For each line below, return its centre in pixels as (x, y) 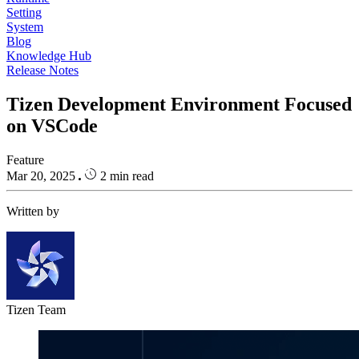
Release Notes (42, 70)
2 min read (127, 175)
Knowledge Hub (49, 56)
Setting (24, 12)
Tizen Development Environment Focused (179, 104)
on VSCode (52, 125)
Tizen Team (36, 309)
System (25, 27)
